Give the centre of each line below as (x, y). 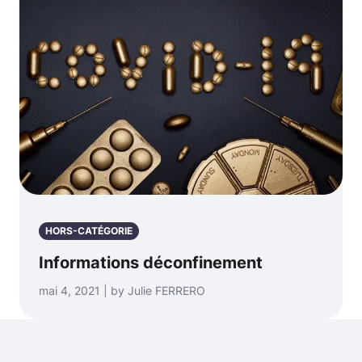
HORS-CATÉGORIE (89, 231)
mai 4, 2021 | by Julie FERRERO (122, 290)
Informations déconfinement (151, 263)
